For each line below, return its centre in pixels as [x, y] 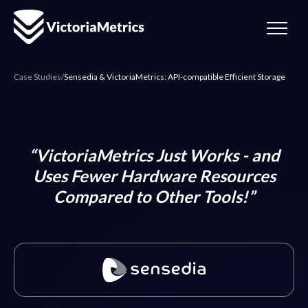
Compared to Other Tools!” [154, 196]
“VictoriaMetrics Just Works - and [154, 155]
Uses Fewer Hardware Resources [154, 176]
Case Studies [37, 77]
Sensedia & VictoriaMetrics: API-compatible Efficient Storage [175, 77]
